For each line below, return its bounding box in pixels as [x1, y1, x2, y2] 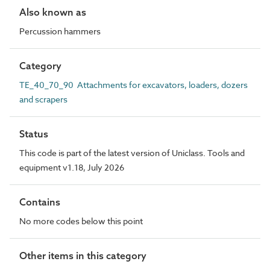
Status [19, 128, 48, 140]
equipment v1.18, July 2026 [19, 162, 124, 173]
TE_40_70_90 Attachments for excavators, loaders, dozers [19, 79, 248, 90]
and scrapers [19, 93, 67, 105]
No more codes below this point [19, 215, 143, 227]
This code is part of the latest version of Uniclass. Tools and [19, 147, 245, 159]
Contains [19, 196, 60, 208]
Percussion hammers [19, 25, 101, 37]
